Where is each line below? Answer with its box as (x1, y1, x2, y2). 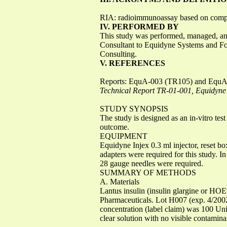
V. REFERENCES (100, 58, 165, 67)
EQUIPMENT (100, 131, 147, 140)
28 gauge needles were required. (100, 159, 203, 168)
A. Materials (100, 177, 139, 186)
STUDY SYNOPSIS (100, 104, 168, 113)
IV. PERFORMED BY (100, 22, 179, 31)
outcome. (100, 122, 129, 131)
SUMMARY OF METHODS (100, 168, 196, 177)
